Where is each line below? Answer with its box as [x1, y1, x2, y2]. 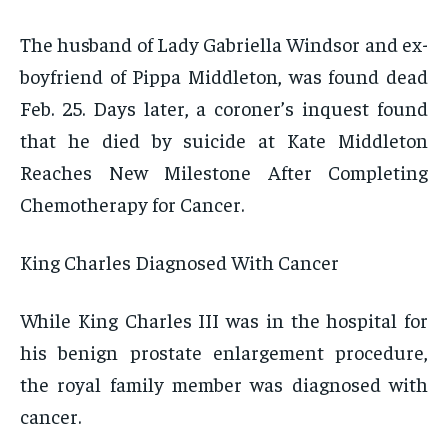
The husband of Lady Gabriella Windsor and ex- [20, 31, 428, 57]
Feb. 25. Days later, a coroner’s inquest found [20, 95, 428, 121]
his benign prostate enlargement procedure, [20, 339, 428, 365]
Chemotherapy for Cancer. [20, 191, 244, 217]
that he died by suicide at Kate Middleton [20, 127, 428, 153]
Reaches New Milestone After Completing [20, 159, 428, 185]
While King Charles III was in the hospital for [20, 307, 428, 333]
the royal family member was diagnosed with [20, 371, 428, 397]
